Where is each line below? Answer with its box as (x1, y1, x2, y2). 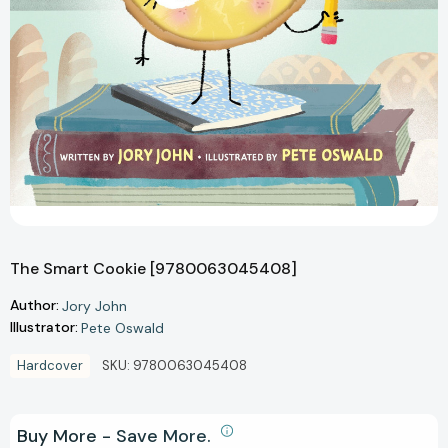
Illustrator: (10, 318, 78, 337)
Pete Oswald (81, 318, 164, 337)
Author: (10, 296, 59, 315)
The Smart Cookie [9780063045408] (10, 257, 297, 279)
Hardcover (17, 356, 83, 374)
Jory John (62, 296, 127, 315)
